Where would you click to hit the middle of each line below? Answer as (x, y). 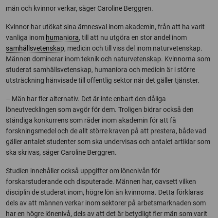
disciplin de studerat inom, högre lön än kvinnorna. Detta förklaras (105, 192)
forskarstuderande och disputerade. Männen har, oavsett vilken (101, 182)
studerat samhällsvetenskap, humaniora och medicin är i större (100, 70)
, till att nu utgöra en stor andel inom (133, 37)
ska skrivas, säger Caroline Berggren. (61, 152)
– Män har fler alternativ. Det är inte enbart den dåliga (86, 99)
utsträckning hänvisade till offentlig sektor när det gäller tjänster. (103, 80)
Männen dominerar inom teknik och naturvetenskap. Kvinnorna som (108, 59)
